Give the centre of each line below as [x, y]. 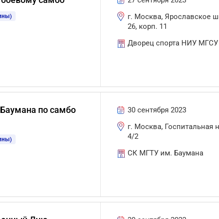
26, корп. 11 [148, 26]
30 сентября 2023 [157, 110]
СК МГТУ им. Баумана [166, 153]
